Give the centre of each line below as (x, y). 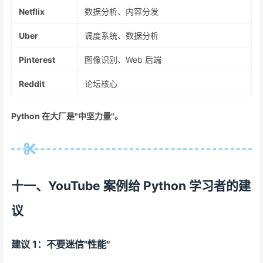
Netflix (32, 11)
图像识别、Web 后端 (123, 60)
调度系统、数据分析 (122, 36)
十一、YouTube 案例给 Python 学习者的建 (131, 186)
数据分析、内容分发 (122, 11)
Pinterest (37, 60)
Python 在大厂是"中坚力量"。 (67, 116)
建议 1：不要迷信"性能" (60, 244)
